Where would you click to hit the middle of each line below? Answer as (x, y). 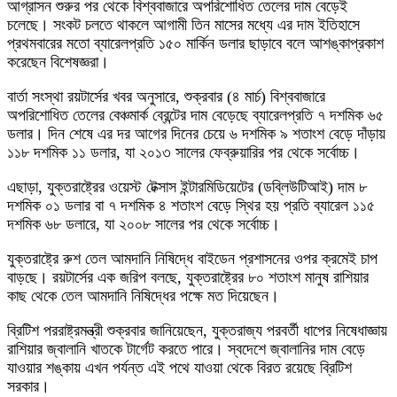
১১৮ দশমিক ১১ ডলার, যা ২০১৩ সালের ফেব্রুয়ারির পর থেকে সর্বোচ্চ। (183, 153)
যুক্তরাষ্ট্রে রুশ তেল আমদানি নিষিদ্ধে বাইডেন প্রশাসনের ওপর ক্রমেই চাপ (192, 259)
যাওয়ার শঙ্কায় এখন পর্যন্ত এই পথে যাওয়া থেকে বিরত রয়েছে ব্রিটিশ (179, 368)
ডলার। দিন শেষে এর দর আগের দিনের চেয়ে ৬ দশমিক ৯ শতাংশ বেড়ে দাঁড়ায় (196, 134)
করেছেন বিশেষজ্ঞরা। (58, 62)
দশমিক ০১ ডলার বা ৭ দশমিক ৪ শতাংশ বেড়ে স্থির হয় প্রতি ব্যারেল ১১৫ (191, 206)
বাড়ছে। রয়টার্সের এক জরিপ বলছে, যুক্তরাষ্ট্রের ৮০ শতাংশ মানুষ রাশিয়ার (188, 278)
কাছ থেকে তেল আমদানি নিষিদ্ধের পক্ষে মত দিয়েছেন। (143, 296)
